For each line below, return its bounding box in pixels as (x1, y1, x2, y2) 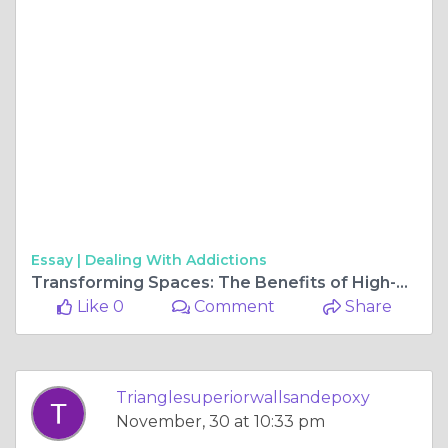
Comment (190, 296, 276, 316)
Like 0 (72, 296, 124, 316)
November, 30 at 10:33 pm (116, 411, 325, 431)
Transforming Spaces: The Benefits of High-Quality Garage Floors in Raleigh (396, 272, 408, 292)
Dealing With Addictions (85, 250, 267, 269)
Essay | (31, 250, 85, 269)
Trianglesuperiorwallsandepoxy (116, 387, 370, 407)
